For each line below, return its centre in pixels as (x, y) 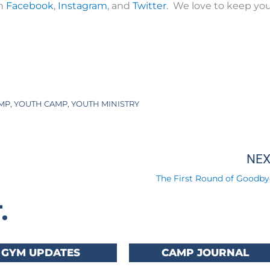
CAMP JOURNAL (206, 252)
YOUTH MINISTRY (105, 103)
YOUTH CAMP (41, 103)
